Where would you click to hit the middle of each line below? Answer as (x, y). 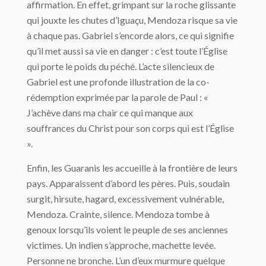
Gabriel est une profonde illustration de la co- (118, 82)
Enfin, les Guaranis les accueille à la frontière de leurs (132, 168)
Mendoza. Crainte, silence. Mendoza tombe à (118, 214)
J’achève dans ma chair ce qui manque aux (110, 113)
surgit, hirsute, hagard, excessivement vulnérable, (125, 199)
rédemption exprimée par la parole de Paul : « (117, 97)
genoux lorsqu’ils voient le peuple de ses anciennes (127, 229)
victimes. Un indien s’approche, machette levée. (121, 245)
